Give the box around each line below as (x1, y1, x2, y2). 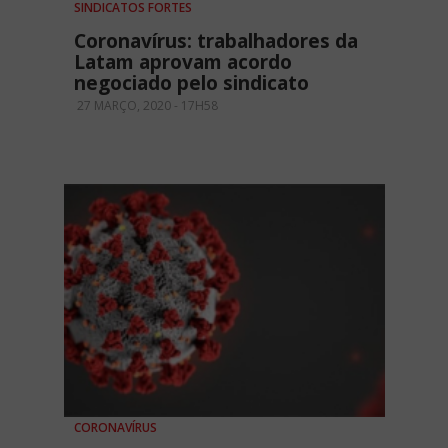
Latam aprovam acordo (74, 48, 292, 75)
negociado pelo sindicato (74, 69, 309, 96)
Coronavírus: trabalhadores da (74, 27, 358, 54)
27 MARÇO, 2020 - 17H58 (74, 96, 218, 114)
